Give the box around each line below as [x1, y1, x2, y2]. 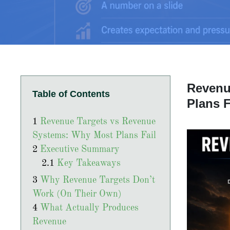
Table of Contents [32, 88, 110, 99]
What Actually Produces [40, 203, 139, 214]
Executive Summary [40, 144, 120, 155]
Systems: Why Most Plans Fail [32, 130, 156, 141]
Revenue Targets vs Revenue [40, 117, 156, 127]
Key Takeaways [56, 158, 121, 168]
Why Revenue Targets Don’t [40, 176, 155, 186]
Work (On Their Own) [32, 189, 122, 200]
